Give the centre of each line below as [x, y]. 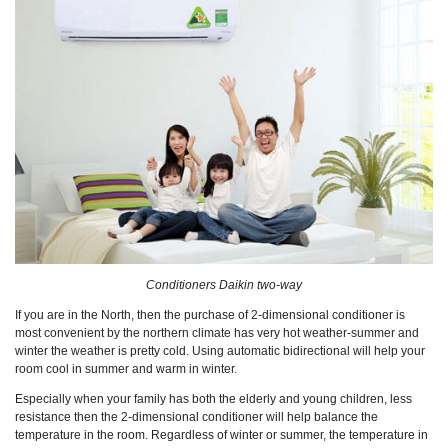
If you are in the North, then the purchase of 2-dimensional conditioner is [210, 314]
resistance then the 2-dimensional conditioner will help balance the [196, 416]
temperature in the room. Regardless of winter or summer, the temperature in [221, 434]
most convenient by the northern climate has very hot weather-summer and [217, 332]
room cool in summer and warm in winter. [126, 368]
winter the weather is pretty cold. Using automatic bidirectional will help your [220, 350]
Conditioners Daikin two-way [224, 284]
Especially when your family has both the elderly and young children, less [213, 398]
